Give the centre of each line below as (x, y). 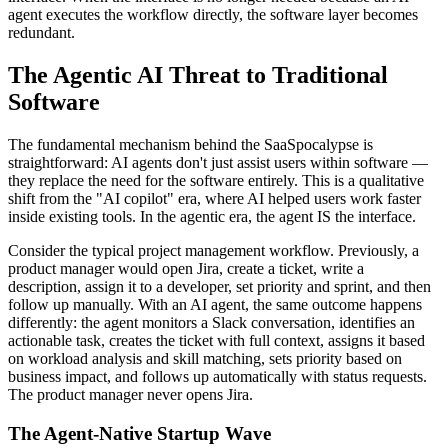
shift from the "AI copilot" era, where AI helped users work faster (214, 199)
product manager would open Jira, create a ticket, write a (186, 269)
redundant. (41, 33)
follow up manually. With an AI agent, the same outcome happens (215, 305)
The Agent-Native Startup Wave (139, 433)
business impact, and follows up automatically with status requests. (217, 377)
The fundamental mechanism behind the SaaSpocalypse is (190, 145)
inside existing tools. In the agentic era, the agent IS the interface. (212, 217)
